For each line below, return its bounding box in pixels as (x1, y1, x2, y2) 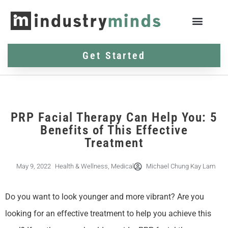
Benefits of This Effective (40, 123, 188, 138)
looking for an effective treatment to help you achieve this (5, 209, 211, 219)
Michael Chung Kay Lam (146, 162, 216, 170)
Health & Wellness (55, 162, 108, 170)
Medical (111, 162, 134, 170)
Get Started (82, 49, 146, 62)
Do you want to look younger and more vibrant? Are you (5, 192, 204, 202)
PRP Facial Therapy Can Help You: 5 (10, 110, 218, 125)
